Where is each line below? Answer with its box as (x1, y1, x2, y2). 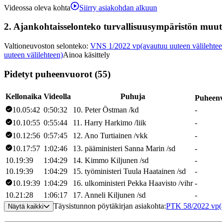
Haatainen (143, 166, 175, 175)
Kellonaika (5, 92, 42, 101)
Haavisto (149, 178, 176, 187)
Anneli (84, 190, 106, 199)
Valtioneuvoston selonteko (4, 42, 86, 51)
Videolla (44, 92, 71, 101)
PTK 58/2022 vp (166, 201, 219, 210)
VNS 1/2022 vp (90, 42, 140, 51)
